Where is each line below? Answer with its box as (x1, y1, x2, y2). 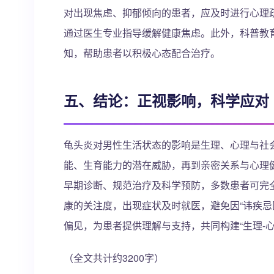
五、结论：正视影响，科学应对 (64, 90, 269, 111)
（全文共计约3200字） (64, 251, 164, 265)
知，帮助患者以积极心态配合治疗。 (64, 46, 220, 60)
